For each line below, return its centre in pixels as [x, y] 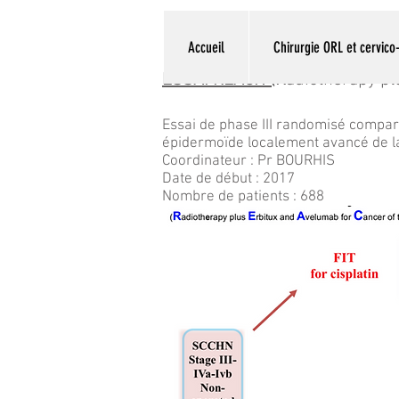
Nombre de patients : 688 [243, 197]
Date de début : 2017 [228, 179]
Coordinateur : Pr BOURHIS [248, 161]
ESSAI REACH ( [219, 80]
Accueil [206, 47]
